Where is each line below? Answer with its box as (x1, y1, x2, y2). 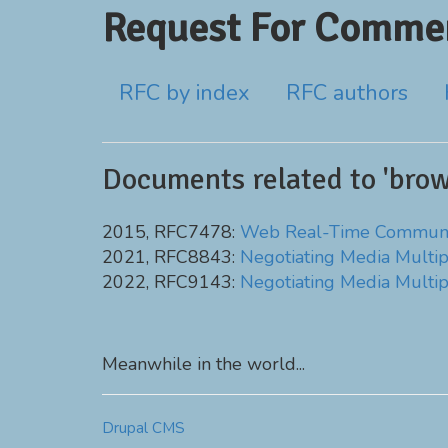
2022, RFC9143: (102, 270, 240, 294)
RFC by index (119, 78, 250, 108)
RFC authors (286, 78, 408, 108)
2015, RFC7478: (102, 220, 240, 244)
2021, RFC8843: (102, 245, 240, 269)
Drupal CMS (102, 418, 185, 438)
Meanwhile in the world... (102, 352, 305, 376)
